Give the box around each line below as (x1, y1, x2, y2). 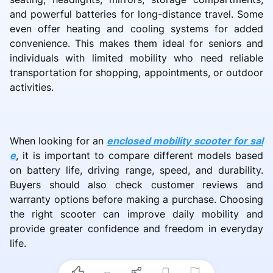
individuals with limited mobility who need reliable (10, 51, 263, 64)
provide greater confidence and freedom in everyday (10, 222, 263, 235)
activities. (10, 80, 54, 93)
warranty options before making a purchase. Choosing (10, 193, 263, 205)
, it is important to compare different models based (16, 149, 263, 161)
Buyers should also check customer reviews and (10, 178, 263, 191)
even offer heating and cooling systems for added (10, 22, 263, 35)
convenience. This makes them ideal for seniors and (10, 37, 263, 49)
